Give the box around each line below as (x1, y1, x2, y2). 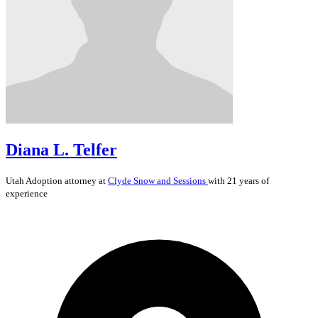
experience (6, 188, 48, 199)
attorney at (62, 175, 108, 187)
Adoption (26, 175, 62, 187)
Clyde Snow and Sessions (108, 175, 208, 187)
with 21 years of (208, 175, 269, 187)
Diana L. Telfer (6, 141, 117, 160)
